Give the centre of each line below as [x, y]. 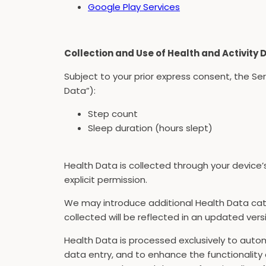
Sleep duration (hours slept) [150, 128]
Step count [113, 114]
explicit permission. [106, 180]
